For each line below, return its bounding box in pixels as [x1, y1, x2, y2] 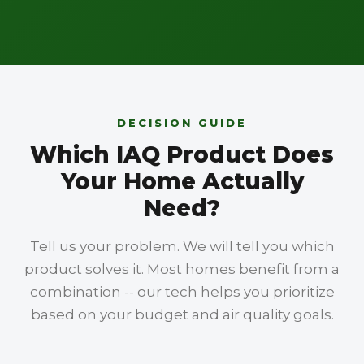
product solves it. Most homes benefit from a [24, 261, 340, 277]
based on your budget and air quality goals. [30, 306, 334, 323]
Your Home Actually [60, 167, 304, 195]
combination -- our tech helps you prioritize [29, 284, 335, 300]
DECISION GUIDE [117, 116, 247, 129]
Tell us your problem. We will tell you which [29, 238, 335, 254]
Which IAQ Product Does [30, 141, 334, 168]
